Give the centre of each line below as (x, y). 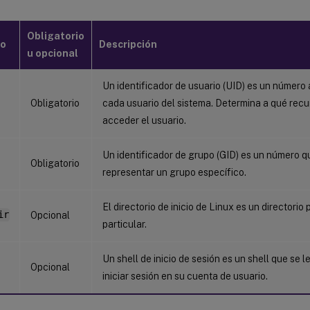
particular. (125, 224)
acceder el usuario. (144, 120)
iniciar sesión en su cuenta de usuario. (185, 276)
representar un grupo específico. (174, 172)
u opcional (53, 53)
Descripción (128, 44)
